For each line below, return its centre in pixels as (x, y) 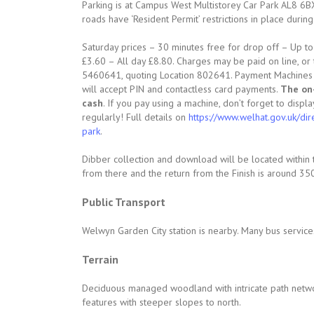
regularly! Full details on (135, 117)
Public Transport (124, 202)
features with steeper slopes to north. (162, 302)
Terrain (100, 259)
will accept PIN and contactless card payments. (181, 89)
